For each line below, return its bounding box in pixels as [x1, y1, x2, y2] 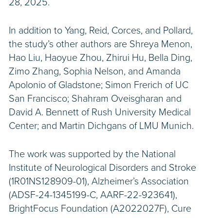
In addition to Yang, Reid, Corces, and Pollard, [9, 25, 193, 37]
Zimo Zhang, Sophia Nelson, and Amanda [9, 66, 181, 78]
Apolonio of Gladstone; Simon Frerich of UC [9, 79, 188, 91]
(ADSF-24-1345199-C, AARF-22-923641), [9, 189, 177, 201]
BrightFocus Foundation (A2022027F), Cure [9, 203, 191, 215]
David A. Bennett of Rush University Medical [9, 107, 191, 119]
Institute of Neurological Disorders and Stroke [9, 162, 196, 174]
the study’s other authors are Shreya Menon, [9, 38, 192, 51]
